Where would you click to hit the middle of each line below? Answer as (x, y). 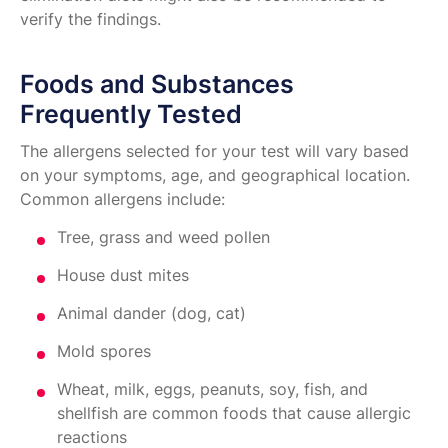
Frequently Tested (131, 114)
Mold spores (104, 351)
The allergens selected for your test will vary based (214, 151)
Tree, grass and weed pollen (163, 237)
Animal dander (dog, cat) (151, 313)
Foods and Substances (157, 84)
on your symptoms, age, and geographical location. (215, 175)
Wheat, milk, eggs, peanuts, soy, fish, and (212, 389)
